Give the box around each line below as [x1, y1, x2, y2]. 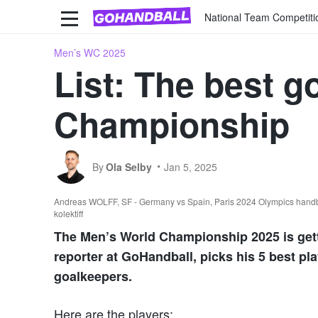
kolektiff [54, 207, 83, 219]
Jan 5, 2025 [164, 159, 217, 174]
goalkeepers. [54, 266, 132, 285]
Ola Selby [106, 159, 152, 174]
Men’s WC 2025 [54, 45, 126, 60]
